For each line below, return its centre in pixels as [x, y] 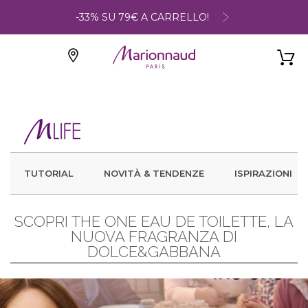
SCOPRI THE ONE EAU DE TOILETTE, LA [154, 221]
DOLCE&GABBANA [154, 252]
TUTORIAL [49, 173]
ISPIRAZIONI [263, 173]
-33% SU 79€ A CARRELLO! [142, 17]
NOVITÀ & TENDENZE [154, 173]
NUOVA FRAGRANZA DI [154, 236]
